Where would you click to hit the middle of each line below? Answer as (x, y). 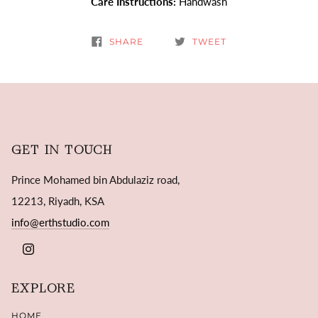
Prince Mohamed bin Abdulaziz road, (95, 179)
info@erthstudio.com (60, 222)
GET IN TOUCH (62, 151)
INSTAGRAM (63, 248)
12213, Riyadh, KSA (58, 201)
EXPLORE (43, 289)
